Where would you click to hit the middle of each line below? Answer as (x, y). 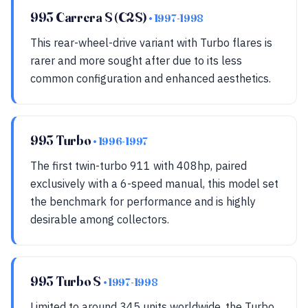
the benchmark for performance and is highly (143, 201)
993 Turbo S (67, 281)
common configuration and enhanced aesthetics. (151, 78)
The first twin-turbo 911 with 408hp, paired (139, 166)
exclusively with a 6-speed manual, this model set (154, 184)
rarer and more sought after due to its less (136, 60)
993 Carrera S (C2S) (90, 17)
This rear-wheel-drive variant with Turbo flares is (151, 43)
